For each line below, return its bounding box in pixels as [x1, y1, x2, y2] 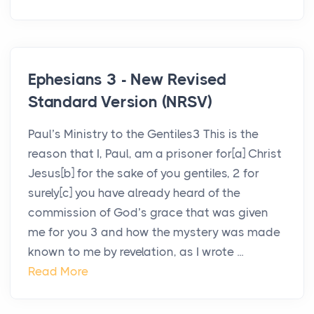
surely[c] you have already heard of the [28, 186, 240, 200]
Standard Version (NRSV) [28, 93, 212, 112]
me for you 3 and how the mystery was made [28, 225, 280, 240]
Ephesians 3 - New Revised [28, 70, 227, 90]
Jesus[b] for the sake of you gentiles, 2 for [28, 166, 259, 181]
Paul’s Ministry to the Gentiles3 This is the [28, 127, 259, 142]
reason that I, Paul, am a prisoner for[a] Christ [28, 146, 282, 161]
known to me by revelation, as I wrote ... [28, 245, 243, 259]
